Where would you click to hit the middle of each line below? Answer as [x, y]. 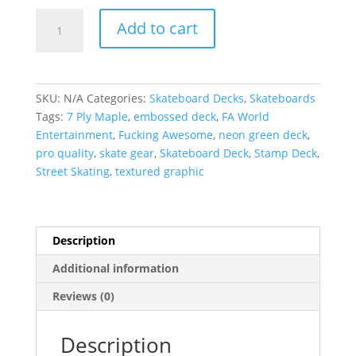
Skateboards [282, 98]
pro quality [64, 153]
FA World [245, 116]
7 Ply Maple [97, 116]
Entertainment [74, 134]
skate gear [126, 153]
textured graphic [159, 171]
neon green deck [263, 134]
